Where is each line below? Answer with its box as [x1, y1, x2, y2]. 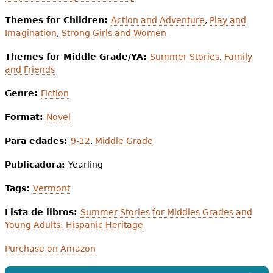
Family [224, 52, 252, 62]
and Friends [4, 65, 55, 75]
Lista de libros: [4, 207, 80, 218]
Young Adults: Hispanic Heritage [4, 220, 143, 230]
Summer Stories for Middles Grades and [80, 207, 252, 218]
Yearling [68, 160, 103, 170]
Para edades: [4, 136, 71, 146]
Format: [4, 112, 46, 122]
